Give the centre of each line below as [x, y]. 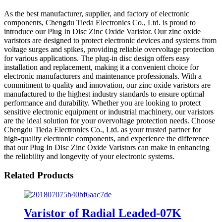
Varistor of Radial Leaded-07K [103, 213]
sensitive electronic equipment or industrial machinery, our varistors [109, 111]
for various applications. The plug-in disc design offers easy [97, 58]
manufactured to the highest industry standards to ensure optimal [104, 94]
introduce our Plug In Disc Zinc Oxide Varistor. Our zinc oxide [102, 31]
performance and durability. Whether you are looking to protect [102, 103]
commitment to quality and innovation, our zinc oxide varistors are [107, 85]
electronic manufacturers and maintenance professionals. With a [103, 76]
